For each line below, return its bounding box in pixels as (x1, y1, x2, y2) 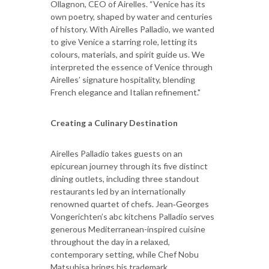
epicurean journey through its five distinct (50, 160, 208, 171)
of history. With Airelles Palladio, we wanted (50, 23, 214, 34)
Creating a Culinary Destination (50, 117, 178, 128)
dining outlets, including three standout (50, 173, 199, 184)
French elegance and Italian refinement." (50, 86, 201, 97)
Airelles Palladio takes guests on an (50, 148, 183, 159)
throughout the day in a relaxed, (50, 236, 170, 247)
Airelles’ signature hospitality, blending (50, 74, 195, 85)
